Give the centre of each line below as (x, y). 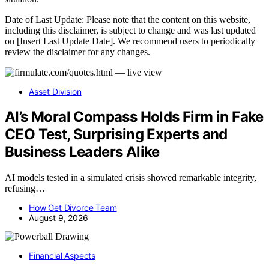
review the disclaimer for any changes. (77, 52)
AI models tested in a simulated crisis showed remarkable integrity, (131, 178)
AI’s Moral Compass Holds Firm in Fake (134, 117)
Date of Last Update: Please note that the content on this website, (128, 19)
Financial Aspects (62, 256)
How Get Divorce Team (73, 208)
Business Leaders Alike (82, 152)
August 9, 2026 (59, 218)
